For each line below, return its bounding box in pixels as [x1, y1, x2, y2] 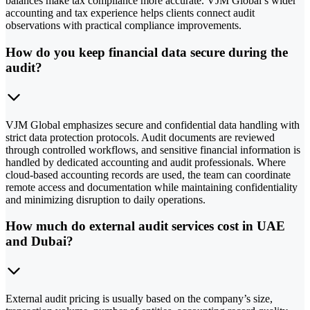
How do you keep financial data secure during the [6, 44, 288, 60]
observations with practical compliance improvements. [6, 19, 241, 32]
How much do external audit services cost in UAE [6, 219, 285, 234]
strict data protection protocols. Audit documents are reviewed [6, 131, 275, 143]
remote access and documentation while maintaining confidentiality [6, 181, 298, 193]
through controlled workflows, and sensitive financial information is [6, 143, 300, 156]
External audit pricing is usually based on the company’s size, [6, 293, 273, 304]
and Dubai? [6, 234, 73, 249]
